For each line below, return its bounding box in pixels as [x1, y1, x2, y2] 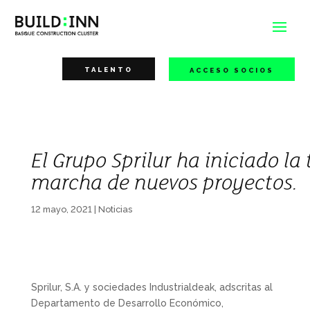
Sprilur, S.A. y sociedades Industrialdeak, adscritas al [30, 282, 273, 293]
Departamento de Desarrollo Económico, [30, 298, 224, 309]
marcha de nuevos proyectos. [30, 171, 298, 195]
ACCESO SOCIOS [189, 66, 274, 74]
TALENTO [84, 66, 133, 73]
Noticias [98, 204, 132, 215]
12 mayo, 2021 [30, 204, 92, 215]
